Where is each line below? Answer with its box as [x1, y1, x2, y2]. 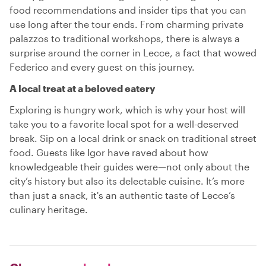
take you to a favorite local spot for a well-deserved [9, 118, 239, 129]
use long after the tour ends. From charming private [9, 18, 243, 30]
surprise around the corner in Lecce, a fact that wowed [9, 47, 256, 58]
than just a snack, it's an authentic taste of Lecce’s [9, 189, 235, 201]
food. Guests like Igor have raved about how [9, 147, 208, 158]
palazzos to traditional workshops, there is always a [9, 33, 240, 44]
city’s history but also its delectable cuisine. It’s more [9, 175, 245, 186]
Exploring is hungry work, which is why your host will [9, 104, 245, 115]
